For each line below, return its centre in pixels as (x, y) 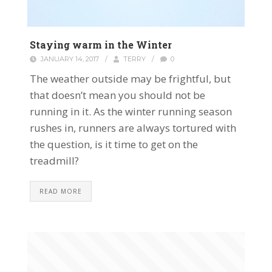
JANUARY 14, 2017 (70, 59)
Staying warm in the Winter (101, 45)
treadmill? (54, 161)
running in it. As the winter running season (131, 112)
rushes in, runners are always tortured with (133, 128)
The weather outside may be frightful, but (130, 79)
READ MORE (61, 192)
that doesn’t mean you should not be (117, 95)
